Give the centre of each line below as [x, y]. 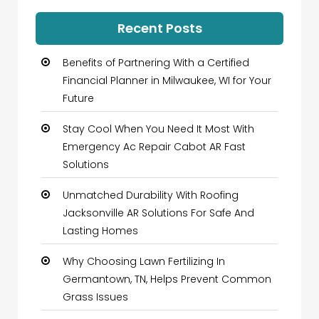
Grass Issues [95, 297]
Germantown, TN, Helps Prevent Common [167, 279]
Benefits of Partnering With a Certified [156, 63]
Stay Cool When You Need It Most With [158, 129]
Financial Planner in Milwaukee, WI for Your [167, 81]
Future [78, 99]
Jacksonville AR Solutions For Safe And [158, 213]
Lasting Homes [100, 231]
